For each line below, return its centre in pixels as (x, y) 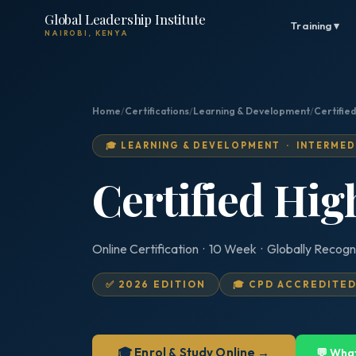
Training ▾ (315, 25)
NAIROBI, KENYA (87, 33)
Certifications (157, 111)
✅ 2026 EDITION (156, 284)
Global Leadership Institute (125, 19)
